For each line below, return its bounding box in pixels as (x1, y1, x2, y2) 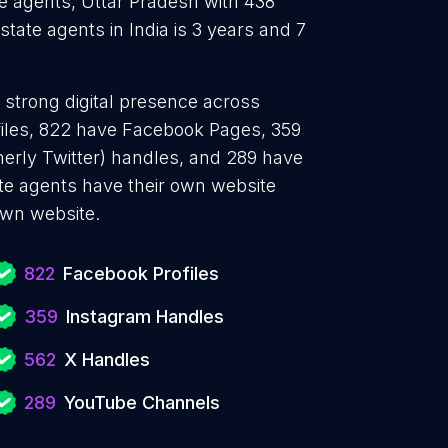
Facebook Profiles (63, 263, 219, 284)
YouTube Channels (64, 392, 220, 413)
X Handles (64, 349, 150, 370)
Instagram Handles (66, 306, 224, 327)
